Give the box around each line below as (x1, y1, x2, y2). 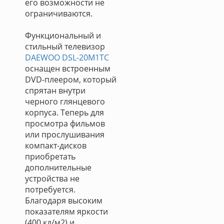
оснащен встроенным (25, 63, 110, 74)
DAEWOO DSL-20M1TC (25, 52, 109, 63)
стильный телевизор (25, 41, 105, 52)
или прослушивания (25, 129, 104, 140)
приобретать (25, 151, 75, 162)
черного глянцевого (25, 96, 105, 107)
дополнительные (25, 162, 91, 173)
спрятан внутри (25, 85, 85, 96)
